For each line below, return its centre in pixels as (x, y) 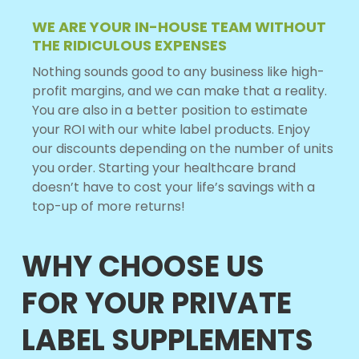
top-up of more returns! (109, 206)
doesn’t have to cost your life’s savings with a (173, 187)
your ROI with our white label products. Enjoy (171, 129)
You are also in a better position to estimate (170, 110)
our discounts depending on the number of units (183, 148)
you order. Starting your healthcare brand (164, 167)
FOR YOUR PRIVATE (156, 303)
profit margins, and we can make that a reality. (179, 91)
